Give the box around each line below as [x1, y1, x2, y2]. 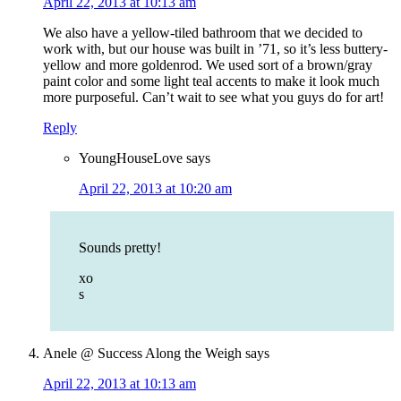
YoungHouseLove [79, 150, 183, 166]
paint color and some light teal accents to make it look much [43, 73, 380, 90]
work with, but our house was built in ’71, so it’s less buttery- [43, 41, 388, 57]
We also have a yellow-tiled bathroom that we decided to [43, 25, 363, 41]
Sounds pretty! [79, 240, 161, 256]
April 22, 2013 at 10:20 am [79, 181, 232, 197]
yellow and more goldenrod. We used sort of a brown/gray [43, 57, 372, 73]
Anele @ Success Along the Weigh [43, 346, 242, 362]
